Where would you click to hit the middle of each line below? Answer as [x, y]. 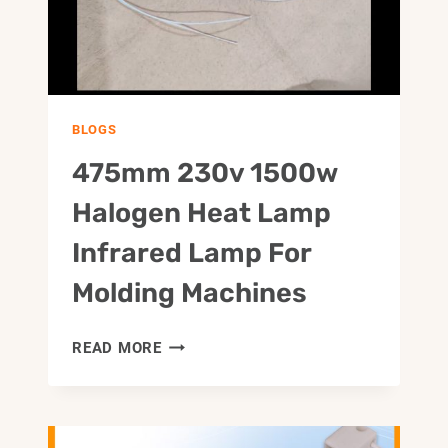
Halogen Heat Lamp [201, 213]
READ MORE [117, 348]
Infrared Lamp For [191, 253]
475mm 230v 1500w [204, 173]
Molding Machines [189, 293]
